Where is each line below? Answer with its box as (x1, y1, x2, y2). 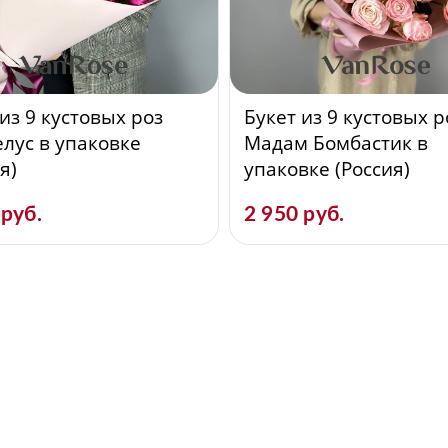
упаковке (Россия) (244, 155, 410, 182)
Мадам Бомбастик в (244, 129, 428, 156)
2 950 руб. (244, 203, 345, 225)
